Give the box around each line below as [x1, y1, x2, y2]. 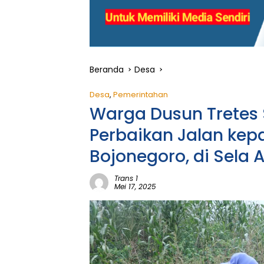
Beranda [90, 64, 124, 75]
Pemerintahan [113, 89, 168, 100]
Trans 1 [114, 173, 138, 183]
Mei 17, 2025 [114, 181, 156, 192]
